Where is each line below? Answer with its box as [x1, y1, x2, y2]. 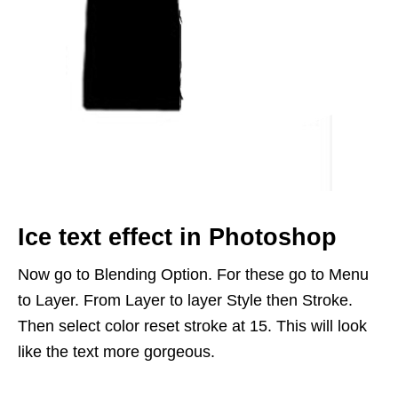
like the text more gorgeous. [18, 343, 215, 361]
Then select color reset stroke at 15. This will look [18, 317, 367, 335]
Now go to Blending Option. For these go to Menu [18, 266, 369, 283]
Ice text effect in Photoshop [18, 224, 337, 251]
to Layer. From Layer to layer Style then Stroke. [18, 291, 353, 309]
